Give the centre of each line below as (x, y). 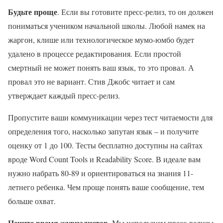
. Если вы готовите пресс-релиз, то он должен (135, 12)
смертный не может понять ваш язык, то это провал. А (101, 67)
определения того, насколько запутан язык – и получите (103, 131)
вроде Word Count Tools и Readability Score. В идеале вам (104, 159)
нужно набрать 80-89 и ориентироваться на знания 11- (101, 173)
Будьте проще (33, 12)
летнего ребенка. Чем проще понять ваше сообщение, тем (106, 187)
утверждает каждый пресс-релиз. (64, 95)
